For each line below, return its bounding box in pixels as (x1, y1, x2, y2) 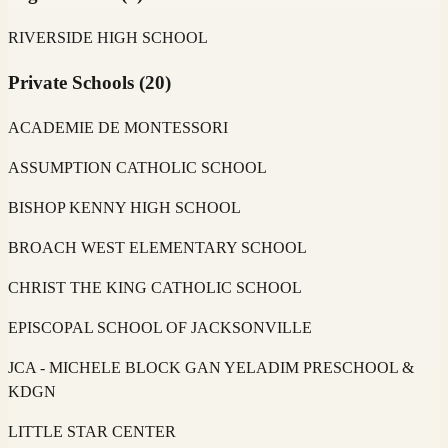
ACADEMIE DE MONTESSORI (8, 118, 228, 136)
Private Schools (8, 72, 134, 94)
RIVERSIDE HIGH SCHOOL (8, 29, 208, 47)
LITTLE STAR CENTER (8, 422, 176, 440)
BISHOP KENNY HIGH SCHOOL (8, 198, 241, 216)
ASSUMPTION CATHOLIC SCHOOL (8, 158, 267, 176)
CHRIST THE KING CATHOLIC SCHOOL (8, 278, 302, 296)
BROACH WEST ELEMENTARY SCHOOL (8, 238, 307, 256)
